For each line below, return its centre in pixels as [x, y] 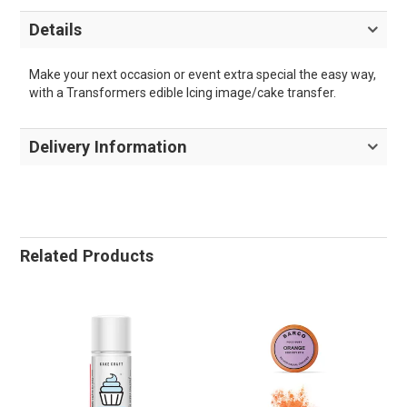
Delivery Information [109, 147]
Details [56, 30]
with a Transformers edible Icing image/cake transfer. [183, 93]
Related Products [87, 256]
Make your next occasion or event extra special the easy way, [203, 75]
